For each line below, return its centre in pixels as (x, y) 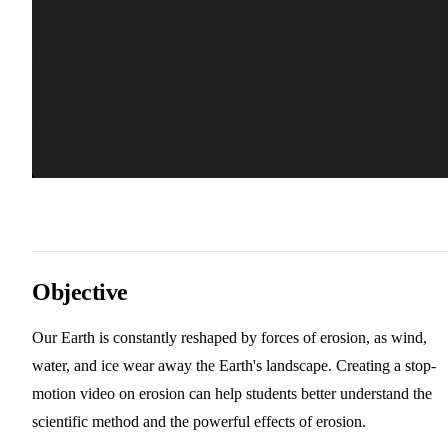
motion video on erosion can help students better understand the (232, 393)
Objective (80, 291)
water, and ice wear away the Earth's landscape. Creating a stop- (234, 365)
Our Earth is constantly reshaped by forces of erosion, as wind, (229, 337)
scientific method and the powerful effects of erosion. (199, 421)
